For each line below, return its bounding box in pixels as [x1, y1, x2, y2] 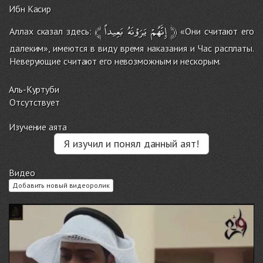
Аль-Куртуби [9, 83, 59, 96]
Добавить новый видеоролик [12, 181, 110, 190]
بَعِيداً [104, 21, 124, 42]
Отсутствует [9, 96, 60, 109]
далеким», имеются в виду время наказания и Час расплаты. [9, 42, 254, 55]
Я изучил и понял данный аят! [64, 137, 199, 151]
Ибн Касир [9, 3, 52, 15]
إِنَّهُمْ [150, 21, 167, 42]
